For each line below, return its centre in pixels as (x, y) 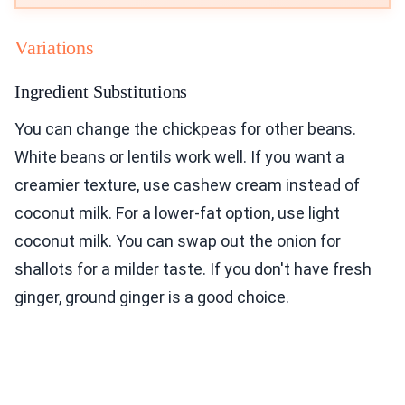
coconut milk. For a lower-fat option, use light (177, 213)
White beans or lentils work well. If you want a (179, 157)
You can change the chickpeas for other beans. (185, 129)
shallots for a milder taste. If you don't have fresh (193, 269)
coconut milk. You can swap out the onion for (178, 241)
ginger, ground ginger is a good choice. (152, 297)
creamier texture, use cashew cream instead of (187, 185)
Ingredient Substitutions (101, 92)
